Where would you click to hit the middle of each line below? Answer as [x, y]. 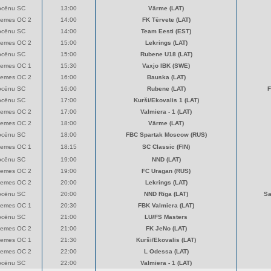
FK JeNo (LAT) [166, 228]
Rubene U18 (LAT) [166, 54]
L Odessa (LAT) [166, 251]
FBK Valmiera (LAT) [166, 205]
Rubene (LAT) [166, 89]
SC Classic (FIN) [166, 147]
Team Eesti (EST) [166, 31]
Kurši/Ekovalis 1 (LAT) [166, 100]
